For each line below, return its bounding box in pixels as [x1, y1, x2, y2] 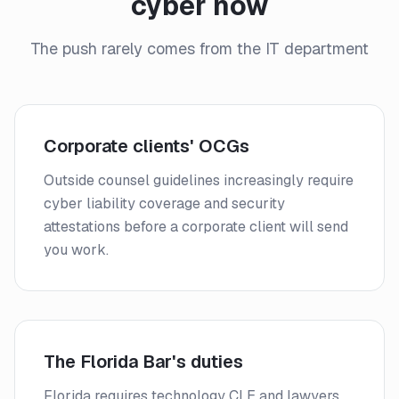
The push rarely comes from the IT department [30, 38, 369, 59]
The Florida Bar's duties [44, 350, 243, 373]
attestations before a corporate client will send [44, 217, 348, 236]
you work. [44, 240, 109, 259]
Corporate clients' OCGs [44, 134, 249, 158]
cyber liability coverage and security [44, 194, 285, 213]
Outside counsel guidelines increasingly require [44, 171, 354, 190]
